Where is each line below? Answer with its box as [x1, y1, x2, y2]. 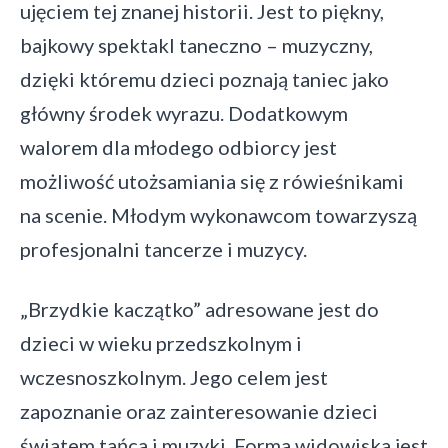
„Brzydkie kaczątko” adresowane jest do [20, 297, 379, 322]
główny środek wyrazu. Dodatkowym [20, 101, 348, 126]
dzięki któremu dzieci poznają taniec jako [20, 67, 389, 92]
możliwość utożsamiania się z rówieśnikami [20, 169, 404, 194]
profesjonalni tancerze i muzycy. [20, 237, 307, 262]
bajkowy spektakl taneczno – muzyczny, [20, 33, 373, 58]
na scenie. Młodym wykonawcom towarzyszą [20, 203, 417, 228]
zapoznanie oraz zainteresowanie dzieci [20, 399, 378, 424]
